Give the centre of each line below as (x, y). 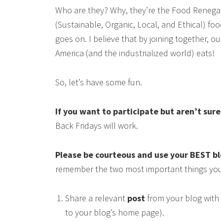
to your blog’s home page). (115, 213)
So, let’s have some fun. (99, 82)
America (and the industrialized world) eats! (135, 53)
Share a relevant (96, 198)
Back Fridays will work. (97, 126)
